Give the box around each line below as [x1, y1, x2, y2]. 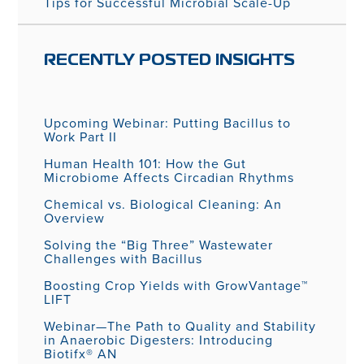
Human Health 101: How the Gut [44, 154, 247, 173]
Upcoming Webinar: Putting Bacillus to [44, 113, 292, 132]
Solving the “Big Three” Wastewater [44, 235, 274, 254]
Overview [44, 208, 106, 227]
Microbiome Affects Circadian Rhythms [44, 167, 295, 187]
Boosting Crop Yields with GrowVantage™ [44, 275, 309, 295]
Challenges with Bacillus [44, 249, 203, 268]
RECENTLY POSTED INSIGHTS [44, 53, 296, 67]
